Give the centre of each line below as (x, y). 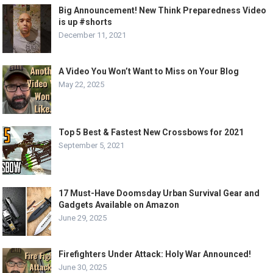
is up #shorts (86, 22)
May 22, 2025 (82, 84)
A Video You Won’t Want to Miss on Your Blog (149, 71)
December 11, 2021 (93, 35)
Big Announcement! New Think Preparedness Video (163, 10)
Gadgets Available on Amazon (119, 205)
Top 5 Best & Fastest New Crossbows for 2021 (151, 132)
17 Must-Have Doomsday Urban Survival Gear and (159, 193)
